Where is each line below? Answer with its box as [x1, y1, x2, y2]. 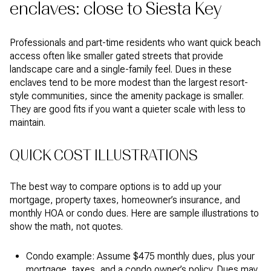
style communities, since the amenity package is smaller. [10, 90, 244, 102]
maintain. [10, 117, 45, 129]
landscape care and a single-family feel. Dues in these [10, 64, 232, 76]
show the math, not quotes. [10, 221, 123, 233]
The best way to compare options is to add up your [10, 181, 221, 193]
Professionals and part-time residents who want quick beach [10, 37, 261, 49]
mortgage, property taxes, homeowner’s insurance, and [10, 194, 240, 206]
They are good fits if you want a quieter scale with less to [10, 103, 246, 116]
